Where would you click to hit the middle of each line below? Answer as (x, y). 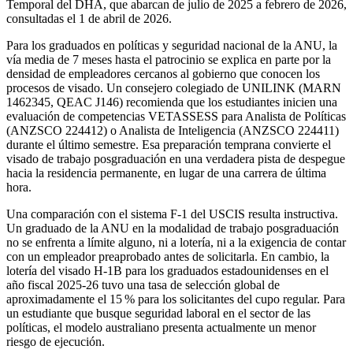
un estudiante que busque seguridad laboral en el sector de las (158, 314)
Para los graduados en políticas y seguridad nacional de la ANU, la (172, 46)
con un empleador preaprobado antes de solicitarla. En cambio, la (168, 257)
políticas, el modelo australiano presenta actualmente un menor (161, 328)
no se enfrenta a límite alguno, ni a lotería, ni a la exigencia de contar (176, 243)
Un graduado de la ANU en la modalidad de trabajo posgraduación (173, 229)
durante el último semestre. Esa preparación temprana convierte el (169, 145)
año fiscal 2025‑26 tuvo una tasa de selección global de (143, 285)
